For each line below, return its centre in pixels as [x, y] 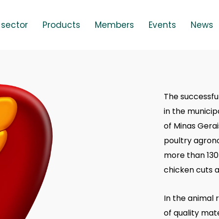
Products [61, 25]
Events [162, 25]
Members [114, 25]
